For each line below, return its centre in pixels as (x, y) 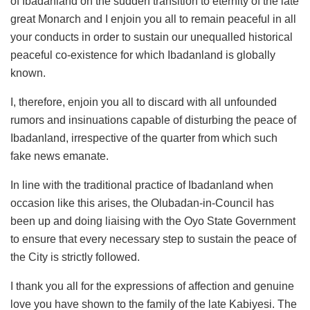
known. (28, 73)
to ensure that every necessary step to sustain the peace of (153, 239)
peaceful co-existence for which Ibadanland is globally (143, 55)
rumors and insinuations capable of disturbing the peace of (153, 120)
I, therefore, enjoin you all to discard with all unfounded (144, 102)
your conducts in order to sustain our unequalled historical (152, 37)
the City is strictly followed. (75, 257)
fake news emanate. (60, 156)
